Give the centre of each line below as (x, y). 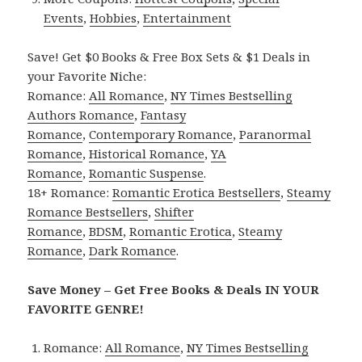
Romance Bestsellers (88, 212)
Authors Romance (81, 115)
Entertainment (187, 18)
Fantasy (164, 115)
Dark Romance (133, 251)
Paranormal (276, 135)
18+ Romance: (70, 193)
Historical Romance (147, 154)
